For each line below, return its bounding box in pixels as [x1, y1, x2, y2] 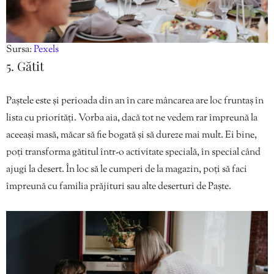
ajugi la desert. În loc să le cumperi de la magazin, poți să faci [6, 163, 247, 177]
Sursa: [6, 43, 34, 57]
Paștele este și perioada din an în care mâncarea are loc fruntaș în [6, 94, 264, 109]
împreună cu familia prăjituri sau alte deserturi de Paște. [6, 180, 231, 194]
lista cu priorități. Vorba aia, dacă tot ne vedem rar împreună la [6, 111, 257, 126]
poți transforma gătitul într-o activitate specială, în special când [6, 146, 261, 160]
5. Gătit [6, 57, 44, 75]
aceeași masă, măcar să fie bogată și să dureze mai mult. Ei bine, [6, 128, 257, 143]
